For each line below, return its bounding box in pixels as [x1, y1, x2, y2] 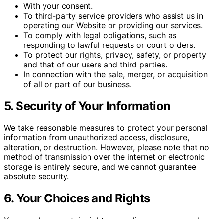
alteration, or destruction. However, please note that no [4, 142, 209, 152]
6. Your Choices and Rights [4, 191, 150, 205]
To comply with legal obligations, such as [23, 30, 176, 41]
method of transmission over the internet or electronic [4, 152, 205, 162]
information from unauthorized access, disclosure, [4, 132, 189, 142]
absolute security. [4, 171, 69, 181]
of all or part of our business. [23, 79, 131, 89]
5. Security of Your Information [4, 99, 171, 113]
